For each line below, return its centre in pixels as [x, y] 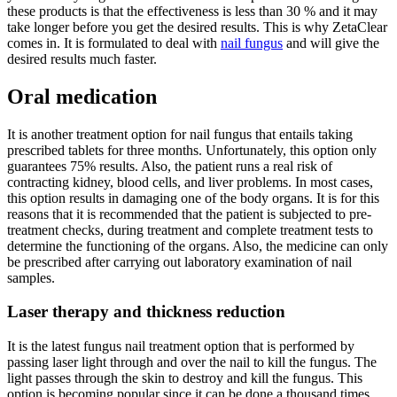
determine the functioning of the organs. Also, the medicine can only [198, 245]
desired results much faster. [82, 58]
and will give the [331, 43]
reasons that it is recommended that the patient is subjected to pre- [189, 214]
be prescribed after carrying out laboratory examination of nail [179, 261]
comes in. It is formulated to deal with [114, 43]
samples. [31, 277]
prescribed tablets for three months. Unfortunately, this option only [192, 150]
